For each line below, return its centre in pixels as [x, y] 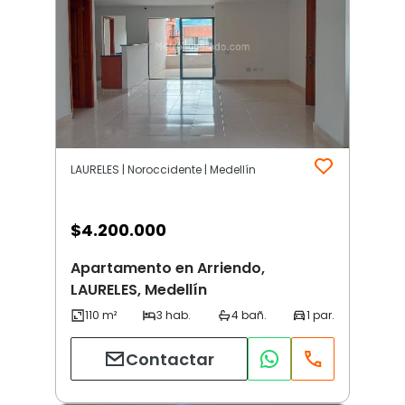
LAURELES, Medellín [139, 290]
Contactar [170, 359]
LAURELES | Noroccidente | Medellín [163, 170]
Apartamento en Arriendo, [168, 268]
